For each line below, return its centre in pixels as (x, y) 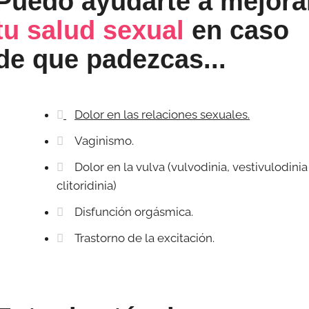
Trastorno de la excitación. (145, 238)
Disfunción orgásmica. (134, 211)
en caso (237, 30)
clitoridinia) (87, 185)
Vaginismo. (104, 140)
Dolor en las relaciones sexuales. (162, 114)
